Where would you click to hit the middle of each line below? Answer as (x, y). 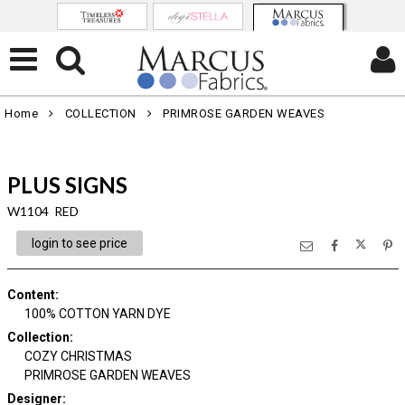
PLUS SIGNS (67, 185)
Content (31, 295)
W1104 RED (42, 211)
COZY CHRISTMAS (78, 356)
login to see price (79, 243)
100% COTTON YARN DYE (98, 314)
